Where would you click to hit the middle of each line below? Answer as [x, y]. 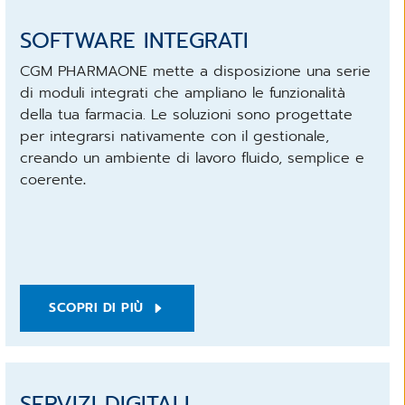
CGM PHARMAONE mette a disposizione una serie [196, 71]
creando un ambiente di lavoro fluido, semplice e [193, 158]
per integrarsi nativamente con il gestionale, [175, 136]
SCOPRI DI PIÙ [96, 307]
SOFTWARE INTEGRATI [135, 40]
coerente [52, 179]
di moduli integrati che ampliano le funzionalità [183, 93]
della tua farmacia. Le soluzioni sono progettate [187, 114]
